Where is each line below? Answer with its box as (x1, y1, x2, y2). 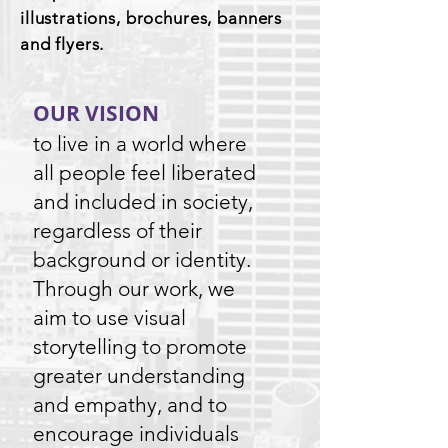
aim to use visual (33, 305, 186, 330)
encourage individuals (33, 421, 239, 446)
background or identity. (33, 247, 251, 272)
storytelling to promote (33, 334, 247, 359)
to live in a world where (33, 131, 247, 156)
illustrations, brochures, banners (20, 8, 283, 28)
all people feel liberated (33, 160, 256, 185)
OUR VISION (33, 99, 159, 128)
